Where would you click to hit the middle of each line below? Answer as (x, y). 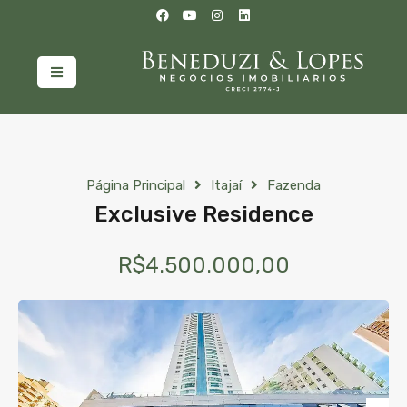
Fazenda (294, 186)
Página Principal (136, 186)
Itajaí (226, 186)
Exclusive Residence (203, 215)
